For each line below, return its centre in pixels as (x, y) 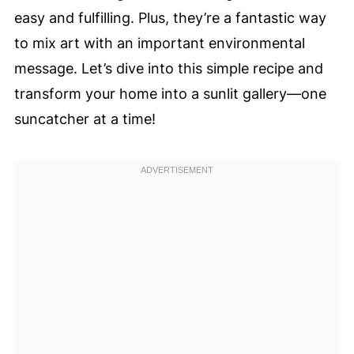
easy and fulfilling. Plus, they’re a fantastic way (170, 18)
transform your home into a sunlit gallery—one (170, 94)
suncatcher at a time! (85, 119)
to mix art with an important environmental (159, 43)
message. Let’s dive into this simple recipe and (168, 68)
